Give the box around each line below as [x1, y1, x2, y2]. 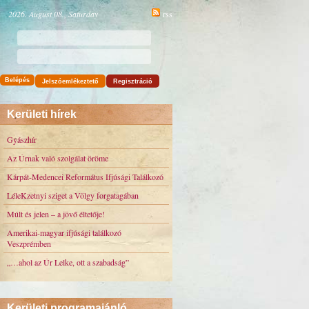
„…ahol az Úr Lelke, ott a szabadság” [7, 257, 129, 268]
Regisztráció [113, 78, 152, 85]
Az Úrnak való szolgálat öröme [7, 152, 108, 163]
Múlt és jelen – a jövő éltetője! [7, 208, 105, 219]
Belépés [5, 77, 30, 83]
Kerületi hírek [7, 108, 77, 120]
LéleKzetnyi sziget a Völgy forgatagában [7, 190, 139, 201]
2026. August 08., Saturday [8, 8, 98, 19]
